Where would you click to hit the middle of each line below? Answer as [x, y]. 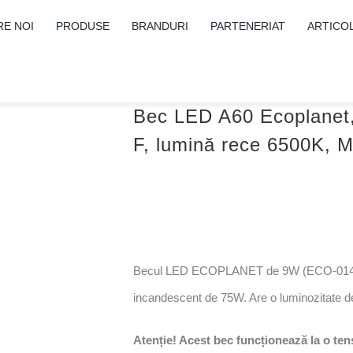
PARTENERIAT [248, 26]
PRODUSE [83, 26]
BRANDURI [160, 26]
